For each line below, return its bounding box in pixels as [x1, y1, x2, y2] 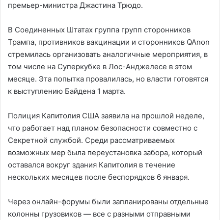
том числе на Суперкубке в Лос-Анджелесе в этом [8, 61, 192, 71]
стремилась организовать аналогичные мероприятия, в [8, 49, 208, 59]
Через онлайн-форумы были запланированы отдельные [8, 196, 209, 206]
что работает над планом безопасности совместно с [8, 123, 197, 133]
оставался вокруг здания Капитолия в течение [8, 160, 175, 169]
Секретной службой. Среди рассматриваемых [8, 135, 175, 145]
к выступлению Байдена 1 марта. [8, 86, 126, 96]
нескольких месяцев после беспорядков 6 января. [8, 172, 190, 182]
